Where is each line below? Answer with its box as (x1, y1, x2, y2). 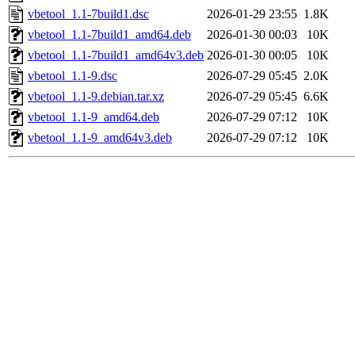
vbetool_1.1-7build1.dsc (28, 7, 149, 21)
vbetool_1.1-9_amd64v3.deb (28, 131, 172, 145)
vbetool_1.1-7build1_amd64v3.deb (28, 48, 204, 63)
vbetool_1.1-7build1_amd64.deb (28, 28, 191, 42)
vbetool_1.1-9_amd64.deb (28, 110, 159, 124)
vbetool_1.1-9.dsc (28, 69, 117, 83)
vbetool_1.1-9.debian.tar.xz (28, 90, 164, 104)
